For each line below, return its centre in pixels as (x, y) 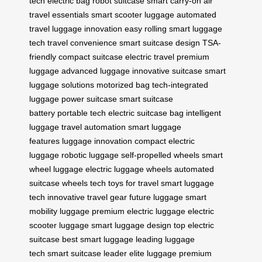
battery (42, 113)
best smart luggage (98, 239)
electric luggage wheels (129, 169)
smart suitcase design (160, 42)
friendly (43, 56)
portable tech (82, 113)
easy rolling (146, 28)
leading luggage (165, 239)
